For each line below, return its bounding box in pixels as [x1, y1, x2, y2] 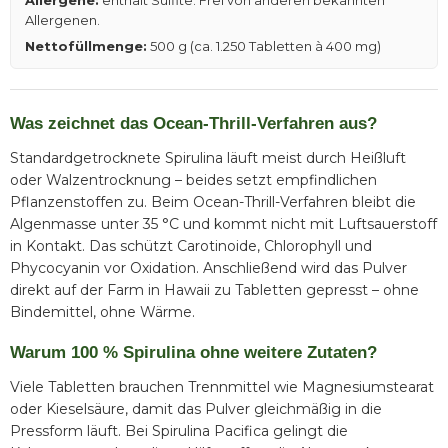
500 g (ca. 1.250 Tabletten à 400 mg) [147, 38, 381, 55]
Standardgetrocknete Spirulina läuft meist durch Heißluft [10, 149, 406, 168]
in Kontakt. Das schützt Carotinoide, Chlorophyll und [10, 237, 372, 256]
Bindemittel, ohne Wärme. [10, 303, 195, 322]
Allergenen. [25, 12, 100, 29]
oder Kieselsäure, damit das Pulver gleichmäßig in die [10, 400, 382, 419]
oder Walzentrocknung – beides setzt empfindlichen [10, 171, 377, 190]
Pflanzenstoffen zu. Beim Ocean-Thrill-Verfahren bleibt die [10, 193, 416, 212]
